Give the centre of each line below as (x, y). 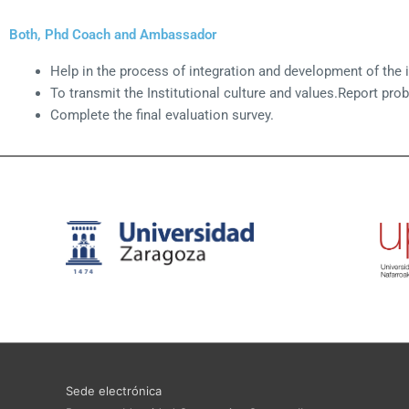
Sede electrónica (114, 390)
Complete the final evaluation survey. (162, 115)
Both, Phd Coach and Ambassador (113, 34)
